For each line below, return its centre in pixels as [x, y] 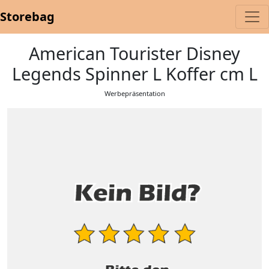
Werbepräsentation [134, 93]
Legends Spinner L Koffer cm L [134, 74]
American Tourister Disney [134, 53]
